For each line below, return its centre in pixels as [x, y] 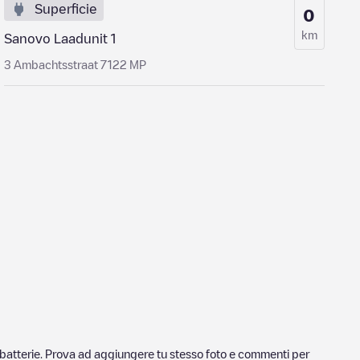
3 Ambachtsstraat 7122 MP [76, 64]
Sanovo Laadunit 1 [60, 39]
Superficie [66, 9]
